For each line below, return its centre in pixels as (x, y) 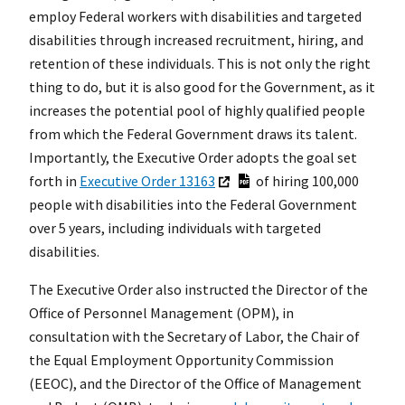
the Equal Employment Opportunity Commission (181, 360)
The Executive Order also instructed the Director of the (198, 290)
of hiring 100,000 (306, 181)
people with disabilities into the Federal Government (193, 205)
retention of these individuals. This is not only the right (200, 64)
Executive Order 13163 (147, 181)
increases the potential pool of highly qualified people (197, 111)
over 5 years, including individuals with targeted (175, 228)
